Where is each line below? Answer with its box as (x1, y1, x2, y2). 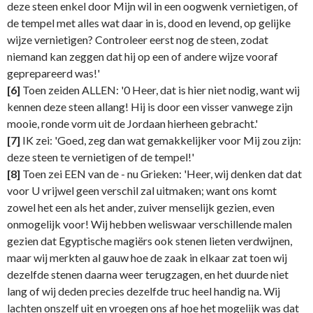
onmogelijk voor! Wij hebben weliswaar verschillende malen (7, 217, 292, 231)
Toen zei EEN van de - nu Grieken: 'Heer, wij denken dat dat (20, 167, 302, 181)
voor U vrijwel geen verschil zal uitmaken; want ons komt (7, 184, 277, 198)
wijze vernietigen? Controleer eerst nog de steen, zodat (7, 33, 268, 47)
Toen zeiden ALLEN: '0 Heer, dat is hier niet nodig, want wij (20, 83, 300, 97)
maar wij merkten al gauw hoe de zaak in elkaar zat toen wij (7, 251, 287, 265)
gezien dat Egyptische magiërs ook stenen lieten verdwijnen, (7, 234, 292, 248)
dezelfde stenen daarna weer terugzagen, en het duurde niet (7, 268, 289, 282)
